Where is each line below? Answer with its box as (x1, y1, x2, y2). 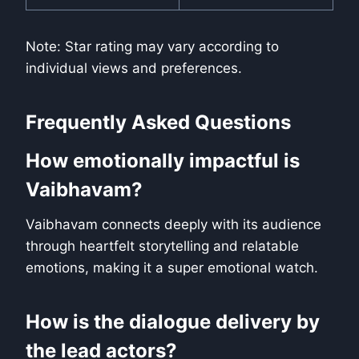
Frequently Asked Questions (26, 111, 291, 135)
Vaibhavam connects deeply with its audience (26, 216, 321, 233)
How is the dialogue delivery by (26, 310, 320, 334)
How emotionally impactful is (26, 149, 300, 173)
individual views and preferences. (26, 60, 242, 77)
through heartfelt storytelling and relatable (26, 238, 299, 255)
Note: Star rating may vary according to (26, 38, 279, 55)
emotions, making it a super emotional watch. (26, 260, 318, 276)
